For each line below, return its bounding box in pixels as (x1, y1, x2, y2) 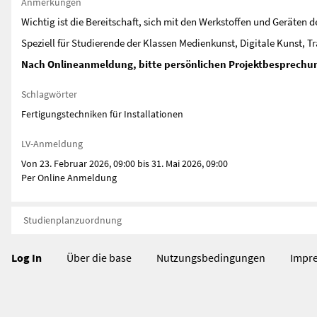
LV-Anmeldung (21, 137, 83, 150)
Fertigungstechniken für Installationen (21, 108, 183, 120)
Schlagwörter (21, 88, 77, 100)
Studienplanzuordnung (23, 214, 122, 226)
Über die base (67, 250, 132, 265)
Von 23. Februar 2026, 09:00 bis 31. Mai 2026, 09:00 (21, 157, 228, 170)
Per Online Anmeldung (21, 171, 117, 184)
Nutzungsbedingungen (156, 250, 265, 265)
